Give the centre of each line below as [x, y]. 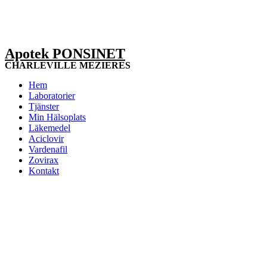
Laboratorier [52, 96]
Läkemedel [49, 128]
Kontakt [44, 171]
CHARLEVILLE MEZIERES [68, 65]
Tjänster [44, 106]
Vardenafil [48, 149]
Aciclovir [46, 139]
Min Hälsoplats [57, 117]
